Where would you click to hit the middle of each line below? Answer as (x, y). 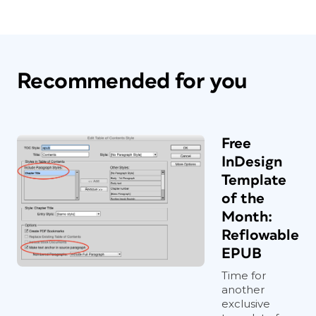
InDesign (252, 162)
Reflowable (260, 235)
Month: (247, 217)
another (243, 290)
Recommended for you (132, 81)
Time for (244, 275)
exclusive (246, 304)
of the (243, 199)
